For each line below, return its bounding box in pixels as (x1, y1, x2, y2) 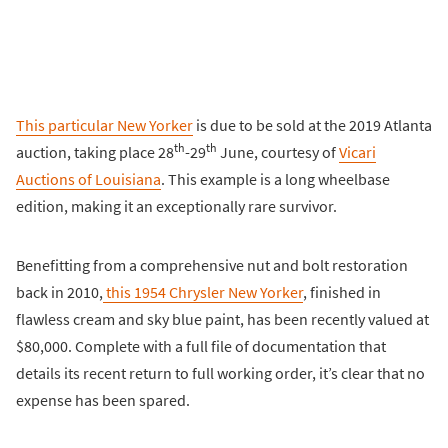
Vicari (339, 141, 376, 162)
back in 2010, (16, 281, 103, 302)
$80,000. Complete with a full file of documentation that (16, 335, 386, 356)
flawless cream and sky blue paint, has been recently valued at (16, 308, 429, 329)
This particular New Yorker (16, 114, 193, 135)
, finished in (303, 281, 381, 302)
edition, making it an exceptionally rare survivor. (16, 195, 337, 216)
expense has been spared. (16, 389, 190, 410)
